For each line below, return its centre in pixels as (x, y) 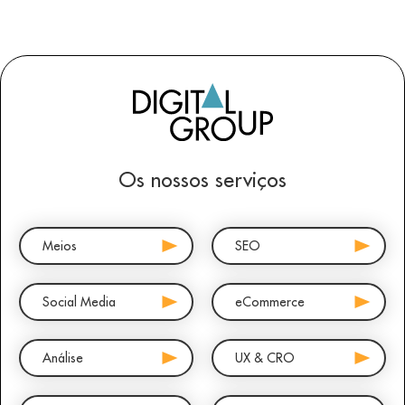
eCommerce (270, 301)
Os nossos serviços (202, 179)
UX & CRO (265, 358)
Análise (63, 358)
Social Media (79, 301)
